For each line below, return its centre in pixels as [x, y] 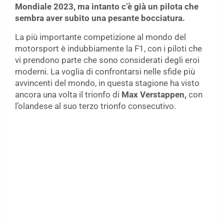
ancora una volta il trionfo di [68, 94]
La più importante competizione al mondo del [100, 37]
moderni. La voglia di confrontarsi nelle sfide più [105, 71]
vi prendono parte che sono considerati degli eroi [107, 60]
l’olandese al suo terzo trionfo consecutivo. [95, 106]
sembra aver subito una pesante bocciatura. [100, 18]
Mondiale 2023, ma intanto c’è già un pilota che [107, 6]
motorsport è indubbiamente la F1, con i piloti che [108, 48]
